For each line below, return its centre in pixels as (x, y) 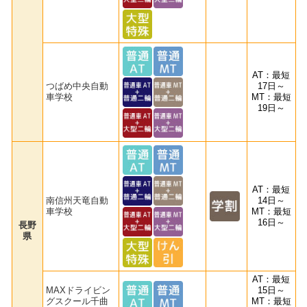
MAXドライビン (78, 291)
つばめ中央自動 (77, 86)
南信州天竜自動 (77, 201)
